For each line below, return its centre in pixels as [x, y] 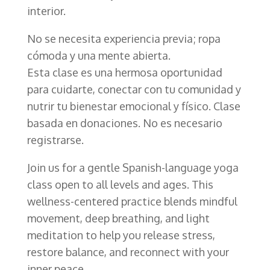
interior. [46, 11]
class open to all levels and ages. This [120, 184]
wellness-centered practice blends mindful [132, 201]
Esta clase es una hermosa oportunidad [124, 72]
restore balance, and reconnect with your [128, 252]
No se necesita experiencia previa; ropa [124, 38]
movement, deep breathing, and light [118, 218]
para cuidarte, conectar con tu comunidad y [134, 89]
